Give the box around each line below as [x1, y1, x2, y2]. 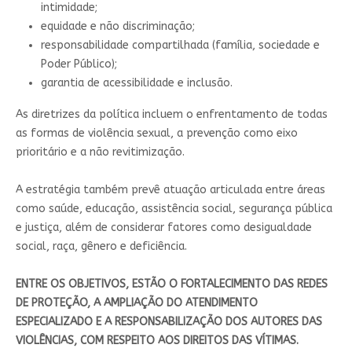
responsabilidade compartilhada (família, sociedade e [40, 38, 320, 52]
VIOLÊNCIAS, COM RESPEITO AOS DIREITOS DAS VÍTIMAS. [15, 333, 302, 347]
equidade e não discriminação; [40, 19, 195, 33]
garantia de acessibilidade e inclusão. [40, 75, 233, 90]
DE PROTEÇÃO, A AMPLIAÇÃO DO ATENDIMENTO [15, 295, 258, 310]
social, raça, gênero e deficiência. [15, 239, 187, 253]
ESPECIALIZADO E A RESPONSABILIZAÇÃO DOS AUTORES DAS [15, 314, 322, 328]
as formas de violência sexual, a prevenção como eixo [15, 126, 298, 140]
